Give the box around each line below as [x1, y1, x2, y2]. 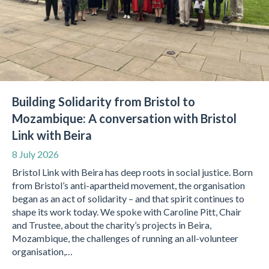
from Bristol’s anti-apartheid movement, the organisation [12, 180, 245, 192]
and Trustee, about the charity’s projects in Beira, [12, 219, 211, 231]
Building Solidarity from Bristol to [12, 94, 195, 109]
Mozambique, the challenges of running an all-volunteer [12, 232, 238, 244]
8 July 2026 [12, 148, 59, 160]
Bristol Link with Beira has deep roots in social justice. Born [12, 166, 253, 178]
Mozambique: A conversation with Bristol [12, 111, 237, 126]
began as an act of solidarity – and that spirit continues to [12, 193, 244, 205]
